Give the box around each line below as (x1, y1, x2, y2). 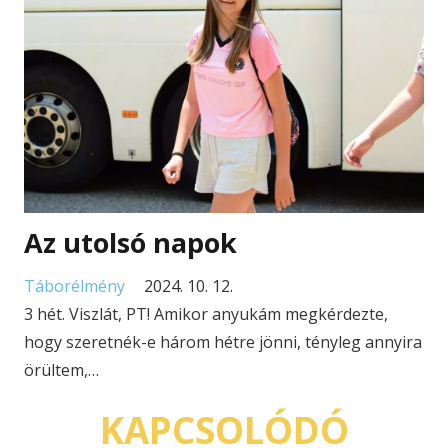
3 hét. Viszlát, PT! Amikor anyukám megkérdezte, (24, 302, 388, 325)
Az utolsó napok (24, 223, 237, 261)
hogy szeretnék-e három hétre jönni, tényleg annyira (24, 330, 422, 353)
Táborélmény (24, 274, 125, 297)
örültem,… (24, 358, 99, 381)
